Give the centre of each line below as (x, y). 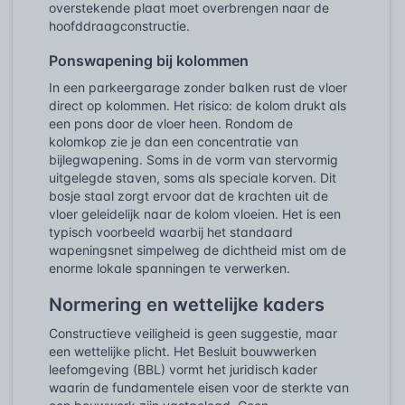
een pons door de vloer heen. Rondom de (171, 123)
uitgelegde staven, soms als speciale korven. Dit (193, 177)
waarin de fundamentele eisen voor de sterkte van (199, 387)
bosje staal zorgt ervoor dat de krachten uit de (188, 195)
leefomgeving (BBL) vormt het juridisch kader (183, 369)
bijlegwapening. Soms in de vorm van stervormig (193, 159)
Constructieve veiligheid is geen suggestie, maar (193, 333)
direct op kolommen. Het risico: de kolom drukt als (198, 105)
